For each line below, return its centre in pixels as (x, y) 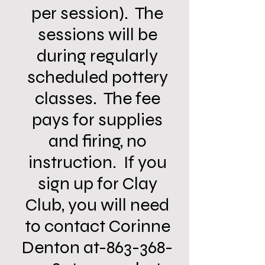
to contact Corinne (97, 226)
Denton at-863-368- (97, 247)
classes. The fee (97, 98)
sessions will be (97, 34)
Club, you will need (97, 205)
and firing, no (97, 141)
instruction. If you (97, 162)
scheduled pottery (97, 77)
